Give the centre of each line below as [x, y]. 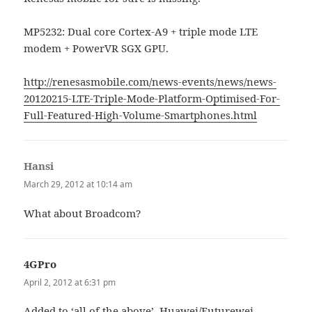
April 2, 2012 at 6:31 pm [70, 282]
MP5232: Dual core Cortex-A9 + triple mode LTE [141, 32]
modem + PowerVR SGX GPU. [96, 48]
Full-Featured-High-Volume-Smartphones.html [141, 115]
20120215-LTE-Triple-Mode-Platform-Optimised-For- [152, 99]
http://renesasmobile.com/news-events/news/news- [150, 82]
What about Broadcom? [83, 213]
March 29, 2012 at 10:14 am [78, 185]
